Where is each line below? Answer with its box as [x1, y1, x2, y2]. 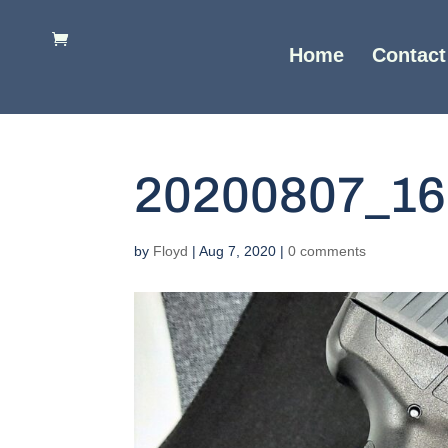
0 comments [288, 243, 367, 259]
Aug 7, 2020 [199, 243, 277, 259]
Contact [371, 44, 446, 67]
